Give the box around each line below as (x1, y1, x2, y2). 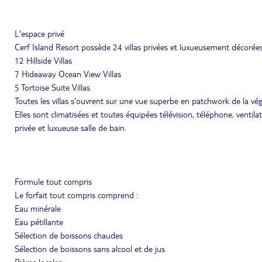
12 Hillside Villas (15, 55, 72, 65)
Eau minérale (15, 203, 61, 213)
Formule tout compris (15, 176, 92, 187)
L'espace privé (15, 28, 64, 39)
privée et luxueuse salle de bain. (15, 122, 126, 133)
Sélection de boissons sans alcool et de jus (15, 243, 165, 254)
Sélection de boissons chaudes (15, 230, 123, 240)
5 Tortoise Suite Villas (15, 82, 90, 92)
